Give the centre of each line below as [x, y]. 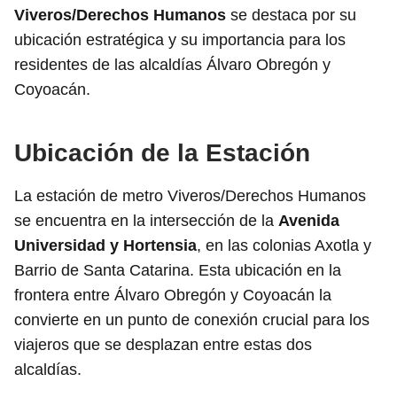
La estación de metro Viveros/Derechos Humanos [190, 196]
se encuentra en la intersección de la [146, 221]
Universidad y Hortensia [105, 245]
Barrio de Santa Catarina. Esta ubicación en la [178, 270]
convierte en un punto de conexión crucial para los [192, 320]
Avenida [309, 221]
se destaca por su [291, 15]
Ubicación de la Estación [162, 153]
